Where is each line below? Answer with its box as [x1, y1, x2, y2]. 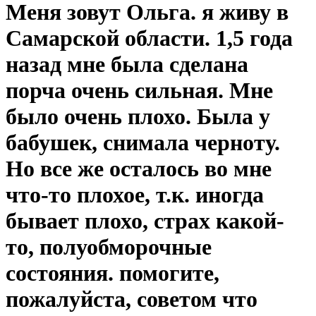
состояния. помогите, [6, 260, 219, 286]
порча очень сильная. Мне [6, 78, 273, 104]
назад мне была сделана [6, 51, 248, 78]
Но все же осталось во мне [6, 156, 272, 182]
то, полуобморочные [6, 234, 212, 260]
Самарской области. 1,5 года [6, 25, 293, 51]
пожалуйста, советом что [6, 286, 257, 312]
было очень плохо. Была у [6, 104, 270, 130]
